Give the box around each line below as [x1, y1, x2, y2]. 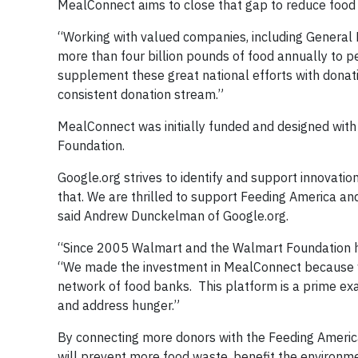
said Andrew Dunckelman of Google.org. [58, 208, 288, 224]
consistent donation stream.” [58, 86, 224, 102]
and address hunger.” [58, 297, 180, 313]
